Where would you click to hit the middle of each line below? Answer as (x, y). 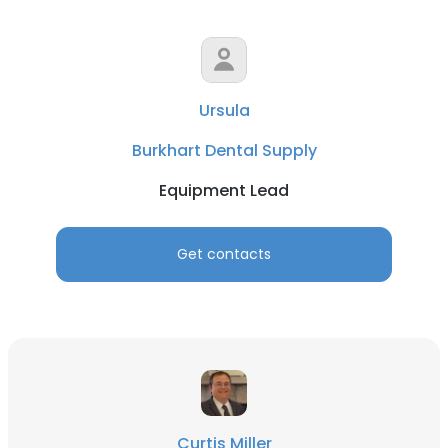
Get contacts (224, 254)
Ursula (224, 110)
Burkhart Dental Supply (224, 150)
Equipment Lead (224, 190)
